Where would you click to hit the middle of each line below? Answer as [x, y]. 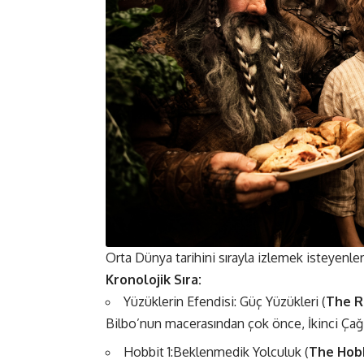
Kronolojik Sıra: [154, 279]
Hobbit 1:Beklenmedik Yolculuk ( [216, 351]
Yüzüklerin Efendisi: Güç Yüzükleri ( [225, 301]
